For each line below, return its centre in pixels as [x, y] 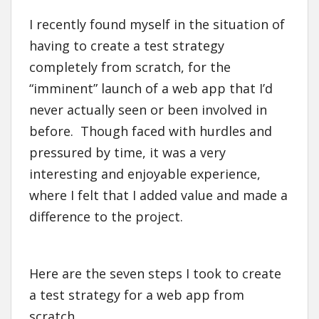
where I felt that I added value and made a [158, 195]
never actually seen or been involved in [148, 110]
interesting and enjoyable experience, [145, 174]
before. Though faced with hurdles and [151, 131]
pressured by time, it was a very [127, 153]
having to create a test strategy [127, 46]
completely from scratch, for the [130, 67]
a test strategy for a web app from [137, 295]
